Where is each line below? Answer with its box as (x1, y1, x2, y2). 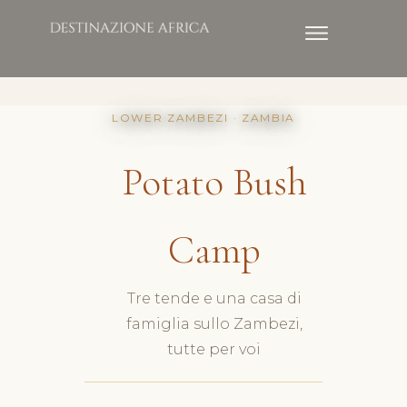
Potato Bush (121, 158, 307, 205)
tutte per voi (167, 341, 262, 358)
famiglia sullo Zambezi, (125, 315, 303, 333)
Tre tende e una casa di (126, 290, 302, 307)
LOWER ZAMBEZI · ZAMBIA (112, 111, 295, 124)
